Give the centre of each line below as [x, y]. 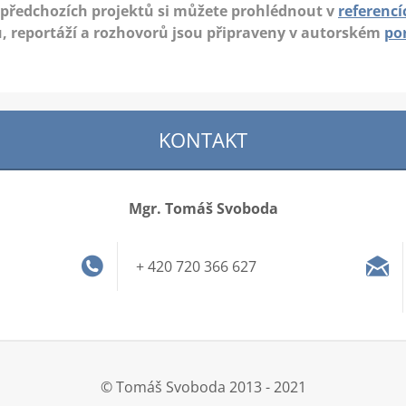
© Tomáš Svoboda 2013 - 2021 [203, 387]
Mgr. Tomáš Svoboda [203, 208]
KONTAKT [203, 139]
